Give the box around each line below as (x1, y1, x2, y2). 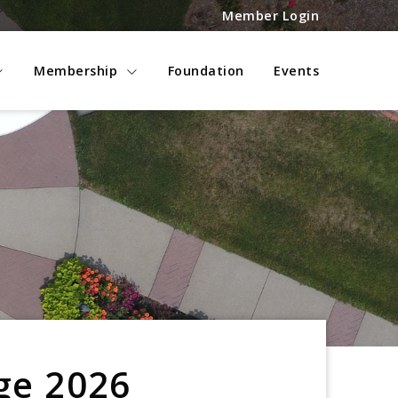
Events (274, 61, 320, 79)
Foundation (167, 61, 244, 79)
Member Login (222, 6, 320, 24)
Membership (34, 61, 118, 79)
